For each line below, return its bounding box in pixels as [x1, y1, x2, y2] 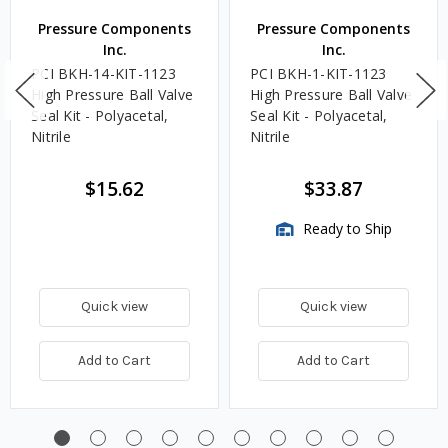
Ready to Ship [298, 218, 392, 238]
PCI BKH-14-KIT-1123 [31, 63, 176, 83]
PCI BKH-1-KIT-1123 [250, 63, 387, 83]
